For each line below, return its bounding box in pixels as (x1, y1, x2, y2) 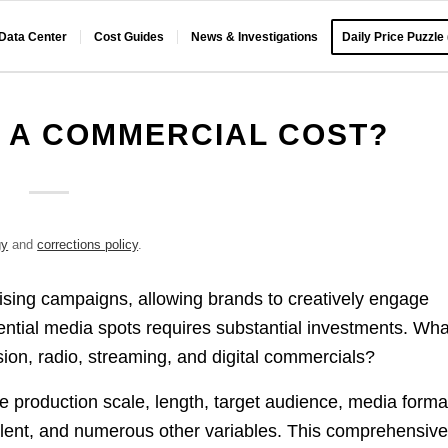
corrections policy (37, 237, 139, 252)
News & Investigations (191, 30, 319, 44)
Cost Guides (94, 30, 165, 44)
